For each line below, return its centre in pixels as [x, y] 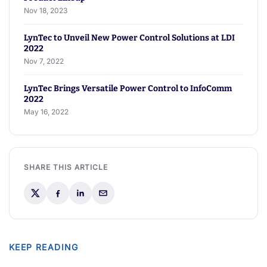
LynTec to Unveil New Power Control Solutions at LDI [129, 38]
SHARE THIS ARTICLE [66, 167]
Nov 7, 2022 [44, 61]
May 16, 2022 [46, 112]
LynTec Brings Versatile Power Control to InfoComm [128, 89]
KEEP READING [44, 247]
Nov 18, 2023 [46, 11]
